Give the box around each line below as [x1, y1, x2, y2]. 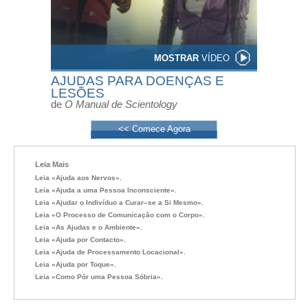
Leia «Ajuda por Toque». [35, 261, 116, 268]
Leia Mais [35, 160, 69, 168]
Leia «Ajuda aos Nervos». [35, 174, 122, 181]
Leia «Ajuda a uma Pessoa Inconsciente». [35, 186, 177, 194]
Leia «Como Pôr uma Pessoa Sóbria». [35, 273, 163, 280]
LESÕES [51, 86, 104, 100]
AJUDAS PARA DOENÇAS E [51, 74, 224, 88]
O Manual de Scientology [65, 98, 177, 110]
